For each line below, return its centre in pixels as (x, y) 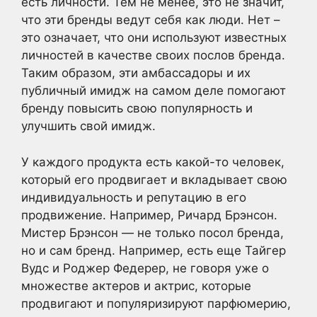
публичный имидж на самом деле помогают (154, 91)
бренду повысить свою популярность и (137, 108)
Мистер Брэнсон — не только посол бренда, (152, 232)
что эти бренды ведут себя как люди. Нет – (151, 20)
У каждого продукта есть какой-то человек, (153, 162)
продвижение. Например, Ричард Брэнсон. (149, 215)
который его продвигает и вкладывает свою (154, 179)
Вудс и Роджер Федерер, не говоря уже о (145, 268)
